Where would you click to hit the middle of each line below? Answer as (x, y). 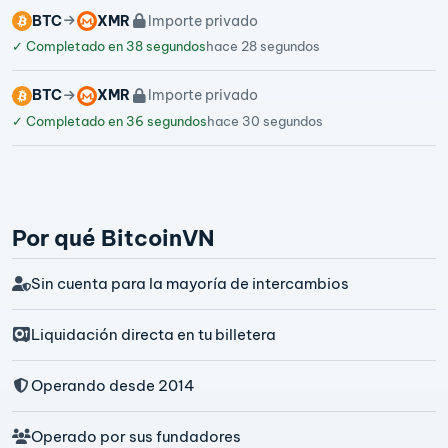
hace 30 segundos (265, 120)
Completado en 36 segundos (115, 120)
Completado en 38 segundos (114, 46)
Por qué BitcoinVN (113, 237)
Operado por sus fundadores (135, 436)
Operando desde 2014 (112, 385)
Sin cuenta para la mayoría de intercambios (189, 283)
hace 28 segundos (263, 46)
